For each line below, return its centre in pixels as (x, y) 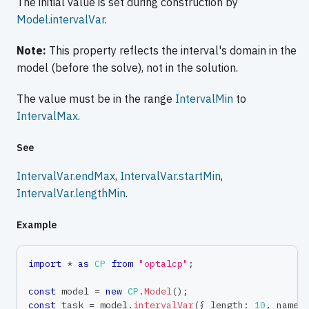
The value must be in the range (96, 98)
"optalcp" (163, 263)
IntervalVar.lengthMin (71, 193)
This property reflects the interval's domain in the (171, 50)
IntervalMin (204, 98)
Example (37, 225)
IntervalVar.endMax (66, 176)
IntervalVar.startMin (170, 176)
